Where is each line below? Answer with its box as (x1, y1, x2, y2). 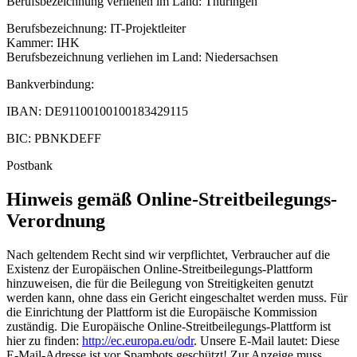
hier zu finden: (6, 333, 82, 347)
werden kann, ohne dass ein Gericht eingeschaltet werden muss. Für (6, 290, 347, 304)
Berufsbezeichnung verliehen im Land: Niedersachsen (6, 49, 281, 64)
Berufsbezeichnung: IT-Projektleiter (6, 21, 186, 35)
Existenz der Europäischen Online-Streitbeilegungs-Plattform (6, 261, 312, 276)
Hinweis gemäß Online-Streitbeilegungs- (6, 188, 337, 210)
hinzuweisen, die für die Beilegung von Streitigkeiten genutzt (6, 276, 313, 290)
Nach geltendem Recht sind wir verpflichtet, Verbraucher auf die (6, 247, 330, 261)
